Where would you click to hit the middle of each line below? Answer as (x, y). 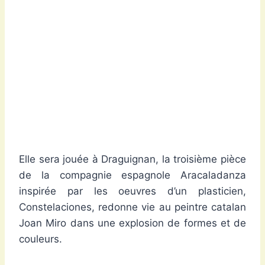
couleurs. (41, 239)
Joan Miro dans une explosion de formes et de (132, 223)
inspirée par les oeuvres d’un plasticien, (132, 191)
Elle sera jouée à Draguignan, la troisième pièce (132, 159)
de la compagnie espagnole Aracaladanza (132, 175)
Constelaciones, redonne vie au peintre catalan (132, 207)
